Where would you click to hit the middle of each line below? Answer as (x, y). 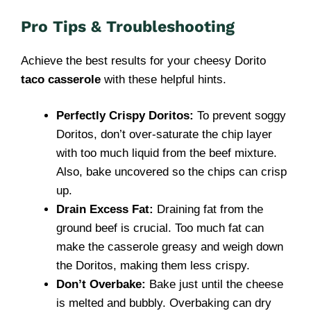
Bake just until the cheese (215, 284)
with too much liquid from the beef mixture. (167, 153)
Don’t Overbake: (101, 284)
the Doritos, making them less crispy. (153, 266)
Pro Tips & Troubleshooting (128, 26)
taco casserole (61, 79)
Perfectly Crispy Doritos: (125, 116)
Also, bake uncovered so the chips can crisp (171, 172)
